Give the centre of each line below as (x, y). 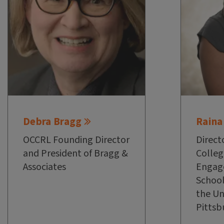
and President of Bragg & (75, 154)
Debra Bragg (52, 122)
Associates (44, 167)
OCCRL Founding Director (76, 140)
